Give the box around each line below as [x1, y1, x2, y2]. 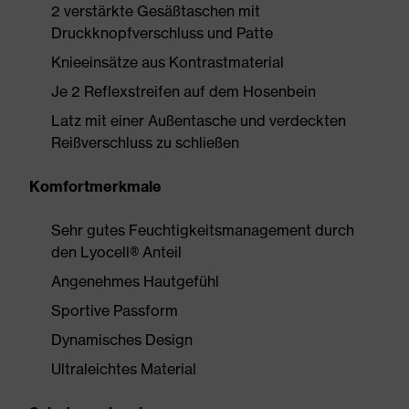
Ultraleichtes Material [51, 360, 196, 378]
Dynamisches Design [51, 330, 193, 349]
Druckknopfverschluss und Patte [51, 24, 273, 42]
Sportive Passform [51, 301, 178, 320]
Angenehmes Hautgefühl [51, 272, 219, 290]
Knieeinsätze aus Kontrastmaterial [51, 53, 284, 71]
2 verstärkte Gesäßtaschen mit [51, 2, 260, 20]
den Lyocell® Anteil [51, 243, 182, 261]
